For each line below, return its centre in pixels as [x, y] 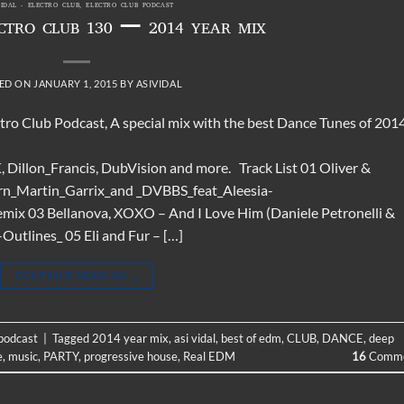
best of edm [251, 338]
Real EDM [209, 356]
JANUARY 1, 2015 [75, 84]
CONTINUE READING [71, 276]
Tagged [72, 338]
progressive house [131, 356]
